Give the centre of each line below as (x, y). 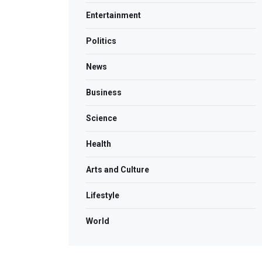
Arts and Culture (118, 170)
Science (101, 118)
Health (99, 144)
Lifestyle (103, 196)
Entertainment (113, 15)
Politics (101, 41)
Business (104, 93)
